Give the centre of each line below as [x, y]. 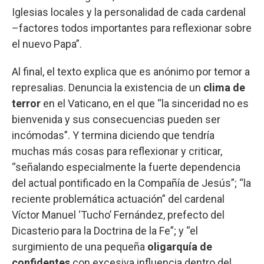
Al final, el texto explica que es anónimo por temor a [131, 71]
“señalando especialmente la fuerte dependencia [126, 167]
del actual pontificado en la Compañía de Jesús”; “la [131, 183]
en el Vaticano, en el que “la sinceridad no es [146, 103]
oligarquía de [180, 246]
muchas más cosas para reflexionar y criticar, [117, 151]
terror [27, 103]
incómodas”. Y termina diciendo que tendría [113, 135]
